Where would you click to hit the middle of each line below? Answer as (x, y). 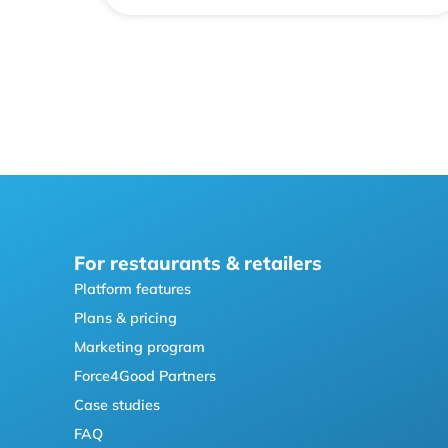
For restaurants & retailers (198, 262)
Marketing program (139, 346)
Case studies (117, 404)
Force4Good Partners (145, 375)
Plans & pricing (125, 317)
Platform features (132, 288)
